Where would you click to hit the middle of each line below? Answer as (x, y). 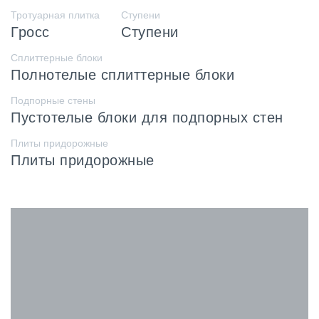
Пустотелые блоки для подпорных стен (147, 118)
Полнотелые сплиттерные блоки (122, 75)
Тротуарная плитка (55, 15)
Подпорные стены (53, 101)
